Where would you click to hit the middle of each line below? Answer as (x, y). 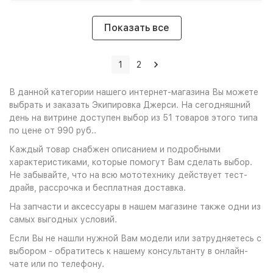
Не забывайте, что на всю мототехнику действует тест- (128, 175)
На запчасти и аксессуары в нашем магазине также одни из (135, 207)
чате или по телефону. (57, 264)
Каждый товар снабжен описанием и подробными (115, 150)
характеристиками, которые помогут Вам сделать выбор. (131, 162)
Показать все (136, 28)
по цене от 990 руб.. (53, 131)
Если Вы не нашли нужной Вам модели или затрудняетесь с (135, 239)
